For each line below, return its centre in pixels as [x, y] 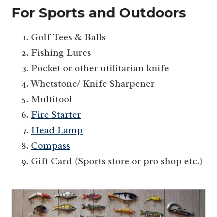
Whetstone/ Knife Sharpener [93, 84]
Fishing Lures [61, 53]
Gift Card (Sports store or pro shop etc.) [117, 161]
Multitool [52, 99]
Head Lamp [57, 130]
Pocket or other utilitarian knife [100, 68]
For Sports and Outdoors [99, 13]
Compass [51, 146]
